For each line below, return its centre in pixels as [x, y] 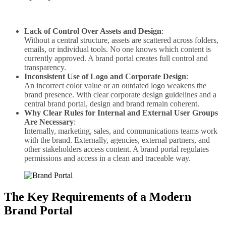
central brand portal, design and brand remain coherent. [112, 103]
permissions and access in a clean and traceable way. [107, 158]
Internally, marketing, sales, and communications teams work [121, 131]
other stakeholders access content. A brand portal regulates [117, 149]
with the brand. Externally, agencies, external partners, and [117, 140]
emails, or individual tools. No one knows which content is [118, 49]
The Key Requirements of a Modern [98, 196]
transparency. [45, 67]
